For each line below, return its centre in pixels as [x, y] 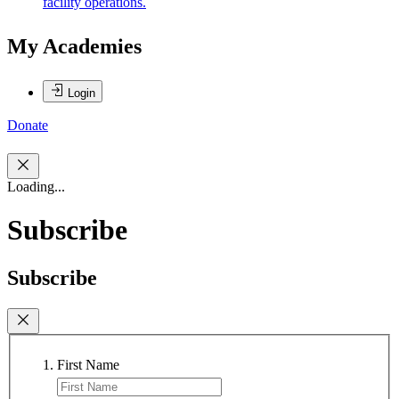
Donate [28, 126]
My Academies [74, 47]
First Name [88, 365]
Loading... [36, 186]
